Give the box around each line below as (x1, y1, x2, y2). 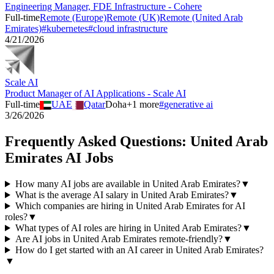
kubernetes (46, 23, 88, 34)
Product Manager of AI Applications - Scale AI (5, 88, 186, 99)
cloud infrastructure (93, 23, 168, 34)
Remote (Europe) (40, 12, 106, 23)
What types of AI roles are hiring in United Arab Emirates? (15, 223, 242, 234)
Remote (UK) (106, 12, 160, 23)
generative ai (164, 99, 213, 110)
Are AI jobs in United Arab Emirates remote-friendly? (15, 234, 223, 245)
